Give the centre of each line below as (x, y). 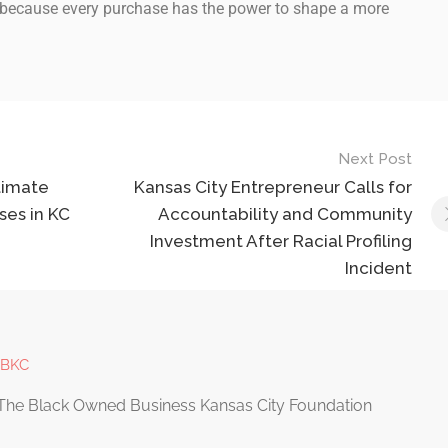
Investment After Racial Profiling (280, 241)
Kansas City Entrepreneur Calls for (272, 187)
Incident (378, 268)
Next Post (374, 159)
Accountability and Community (284, 214)
